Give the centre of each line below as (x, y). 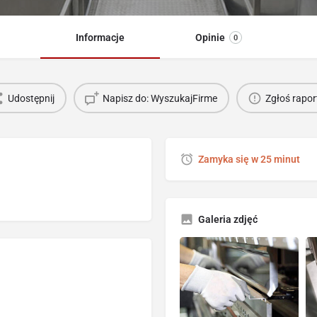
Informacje (100, 38)
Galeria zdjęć (228, 220)
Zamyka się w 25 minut (249, 160)
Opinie (210, 38)
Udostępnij (31, 98)
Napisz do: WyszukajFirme (160, 98)
